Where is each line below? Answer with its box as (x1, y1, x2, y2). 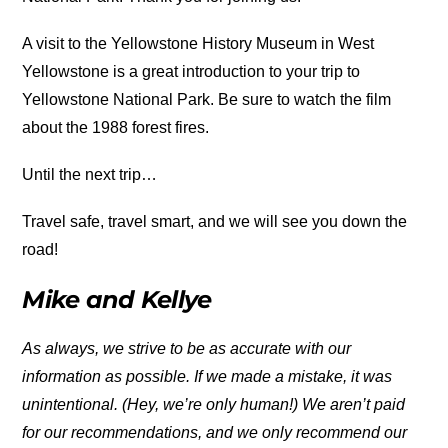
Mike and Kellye (22, 285, 212, 315)
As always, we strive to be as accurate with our (22, 340, 352, 358)
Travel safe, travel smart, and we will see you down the (22, 213, 408, 231)
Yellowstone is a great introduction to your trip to (22, 62, 361, 80)
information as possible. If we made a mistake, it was (22, 368, 393, 386)
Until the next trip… (22, 165, 158, 183)
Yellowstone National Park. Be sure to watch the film (22, 90, 392, 108)
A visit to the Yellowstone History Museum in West (22, 34, 375, 52)
